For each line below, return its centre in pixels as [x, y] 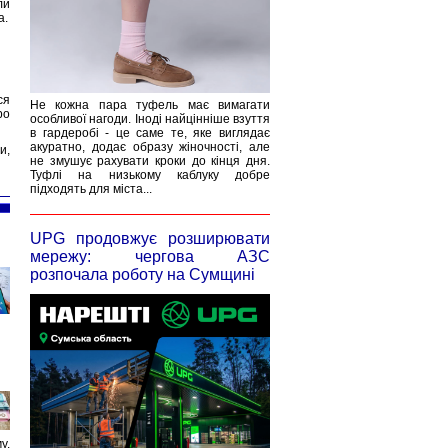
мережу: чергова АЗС [150, 256]
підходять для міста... [91, 189]
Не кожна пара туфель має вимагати [150, 105]
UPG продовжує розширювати [150, 238]
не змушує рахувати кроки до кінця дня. [150, 161]
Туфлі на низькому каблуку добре [150, 175]
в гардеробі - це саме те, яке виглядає [150, 133]
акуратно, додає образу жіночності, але [150, 147]
